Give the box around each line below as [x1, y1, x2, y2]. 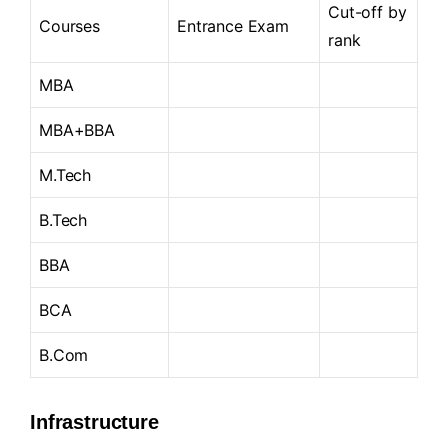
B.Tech [39, 209, 88, 230]
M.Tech [39, 164, 92, 185]
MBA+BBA [39, 119, 115, 140]
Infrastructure [30, 410, 159, 433]
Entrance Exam [177, 15, 289, 36]
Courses [39, 15, 100, 36]
